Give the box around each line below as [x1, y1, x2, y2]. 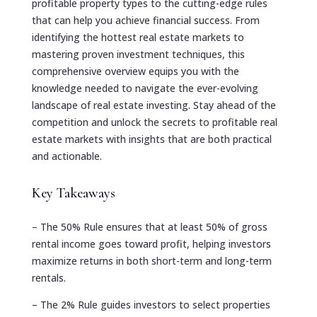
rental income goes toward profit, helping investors [31, 236, 271, 250]
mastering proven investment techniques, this [31, 47, 245, 61]
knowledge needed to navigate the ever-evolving [31, 81, 258, 95]
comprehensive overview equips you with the [31, 64, 239, 78]
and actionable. [31, 149, 102, 163]
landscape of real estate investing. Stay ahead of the [31, 98, 276, 112]
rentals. [31, 270, 66, 284]
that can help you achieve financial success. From [31, 13, 260, 27]
